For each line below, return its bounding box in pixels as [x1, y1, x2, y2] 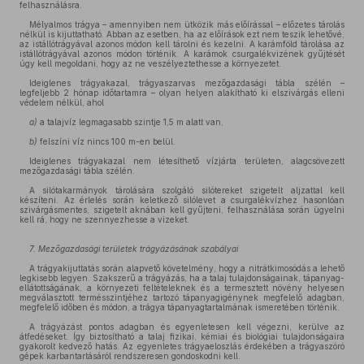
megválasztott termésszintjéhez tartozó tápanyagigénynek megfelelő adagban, [19, 292, 344, 302]
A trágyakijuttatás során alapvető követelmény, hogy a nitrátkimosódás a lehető [29, 263, 344, 273]
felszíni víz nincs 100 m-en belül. [37, 136, 175, 146]
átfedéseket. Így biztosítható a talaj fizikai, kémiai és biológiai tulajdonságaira [19, 331, 344, 341]
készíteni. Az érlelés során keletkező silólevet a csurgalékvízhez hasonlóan [19, 195, 344, 205]
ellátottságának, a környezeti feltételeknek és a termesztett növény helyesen [19, 283, 344, 292]
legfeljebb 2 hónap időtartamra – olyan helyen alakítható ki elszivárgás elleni [19, 88, 344, 97]
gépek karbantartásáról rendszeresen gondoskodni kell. [19, 351, 240, 361]
